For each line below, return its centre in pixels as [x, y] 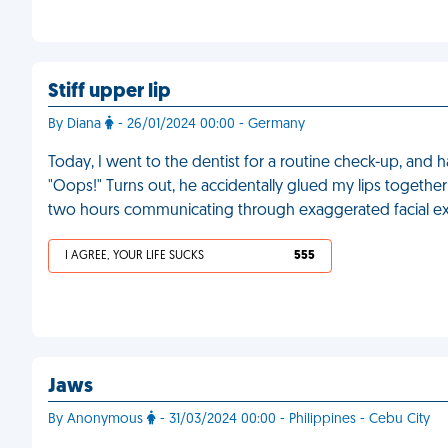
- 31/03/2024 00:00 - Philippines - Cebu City [293, 419]
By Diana [76, 124]
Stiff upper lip [109, 92]
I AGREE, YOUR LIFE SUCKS [134, 256]
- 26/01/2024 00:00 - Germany [209, 124]
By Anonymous [97, 419]
